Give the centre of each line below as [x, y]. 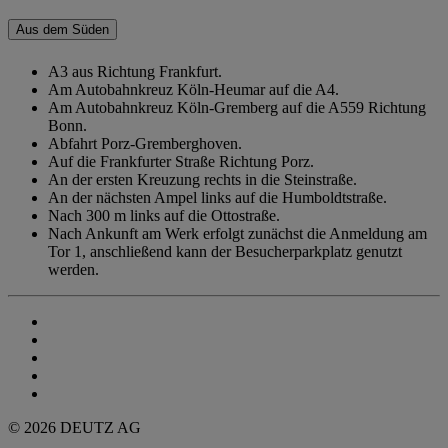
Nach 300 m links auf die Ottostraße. [164, 215]
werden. [73, 269]
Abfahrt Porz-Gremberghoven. [145, 143]
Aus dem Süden [62, 30]
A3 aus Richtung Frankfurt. [135, 71]
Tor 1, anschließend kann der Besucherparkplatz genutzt [225, 251]
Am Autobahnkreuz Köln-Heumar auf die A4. [193, 89]
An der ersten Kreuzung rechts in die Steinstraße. [202, 179]
